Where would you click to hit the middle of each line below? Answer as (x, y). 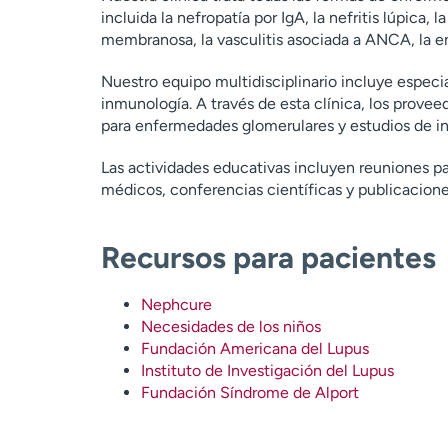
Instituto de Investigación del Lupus (267, 370)
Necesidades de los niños (230, 326)
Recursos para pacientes (268, 257)
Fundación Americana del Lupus (254, 348)
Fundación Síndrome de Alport (249, 392)
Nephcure (176, 304)
